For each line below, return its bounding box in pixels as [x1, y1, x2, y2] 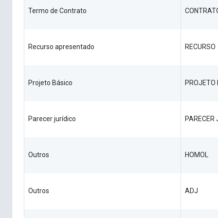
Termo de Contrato [28, 7, 87, 15]
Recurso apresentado [28, 43, 94, 51]
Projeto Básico [28, 79, 73, 87]
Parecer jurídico [28, 115, 76, 123]
